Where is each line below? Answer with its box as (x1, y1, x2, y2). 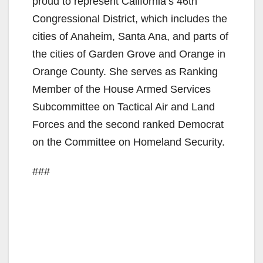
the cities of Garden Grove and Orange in (32, 48, 225, 60)
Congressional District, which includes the (32, 13, 227, 25)
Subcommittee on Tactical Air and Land (32, 101, 215, 113)
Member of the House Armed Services (32, 83, 211, 96)
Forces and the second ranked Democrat (32, 119, 224, 131)
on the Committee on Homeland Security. (32, 136, 225, 149)
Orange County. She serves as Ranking (32, 66, 218, 78)
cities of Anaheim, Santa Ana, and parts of (32, 31, 228, 43)
